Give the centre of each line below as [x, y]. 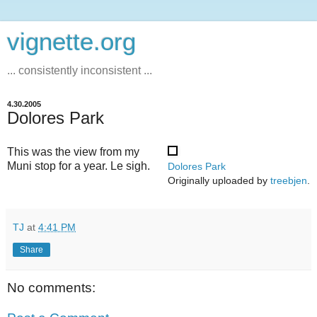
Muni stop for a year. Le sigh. [79, 166]
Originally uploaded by [219, 180]
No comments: [51, 287]
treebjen [289, 180]
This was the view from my [73, 151]
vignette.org [71, 42]
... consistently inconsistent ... [80, 70]
